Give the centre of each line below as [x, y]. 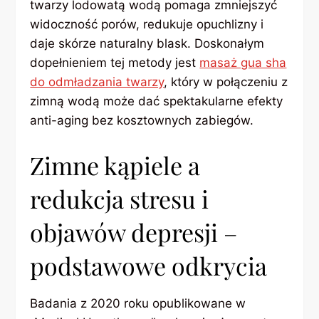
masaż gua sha [243, 63]
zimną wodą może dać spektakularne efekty [157, 101]
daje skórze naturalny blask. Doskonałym [147, 44]
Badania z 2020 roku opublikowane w [138, 303]
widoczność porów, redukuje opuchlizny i [147, 25]
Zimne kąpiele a [115, 165]
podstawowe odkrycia [149, 265]
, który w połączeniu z [226, 82]
